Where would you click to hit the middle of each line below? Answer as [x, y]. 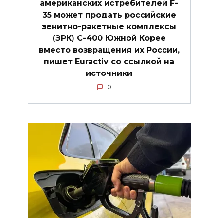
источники [109, 73]
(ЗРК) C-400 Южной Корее [109, 38]
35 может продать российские [109, 15]
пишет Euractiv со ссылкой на [109, 61]
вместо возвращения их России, [109, 50]
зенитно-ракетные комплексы [109, 26]
